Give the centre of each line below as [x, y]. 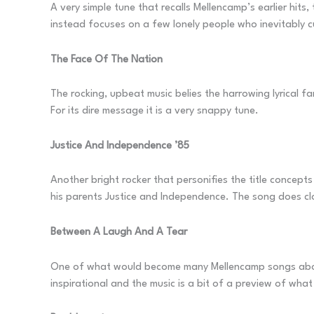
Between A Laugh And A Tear [119, 233]
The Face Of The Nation [107, 60]
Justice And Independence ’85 [120, 146]
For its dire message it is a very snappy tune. [155, 111]
